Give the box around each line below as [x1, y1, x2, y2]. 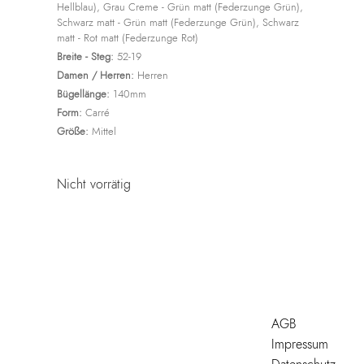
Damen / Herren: [57, 67, 134, 84]
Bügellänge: [57, 86, 110, 102]
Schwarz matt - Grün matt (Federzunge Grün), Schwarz [57, 15, 299, 31]
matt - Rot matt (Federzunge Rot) [57, 30, 198, 46]
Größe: [57, 123, 89, 140]
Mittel [89, 123, 116, 140]
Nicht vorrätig [57, 175, 131, 194]
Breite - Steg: [57, 49, 114, 65]
